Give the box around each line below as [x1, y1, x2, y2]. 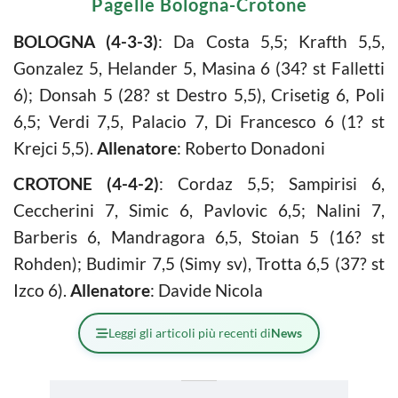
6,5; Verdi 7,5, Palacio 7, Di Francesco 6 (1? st [13, 110, 385, 131]
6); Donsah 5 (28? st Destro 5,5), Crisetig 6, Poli [13, 84, 385, 105]
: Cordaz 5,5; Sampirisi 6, [159, 172, 385, 194]
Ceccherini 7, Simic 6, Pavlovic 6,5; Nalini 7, [13, 199, 385, 220]
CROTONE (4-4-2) [13, 172, 159, 194]
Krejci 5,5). [13, 137, 97, 158]
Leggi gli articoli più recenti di [108, 324, 271, 340]
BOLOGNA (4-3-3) [13, 30, 159, 52]
